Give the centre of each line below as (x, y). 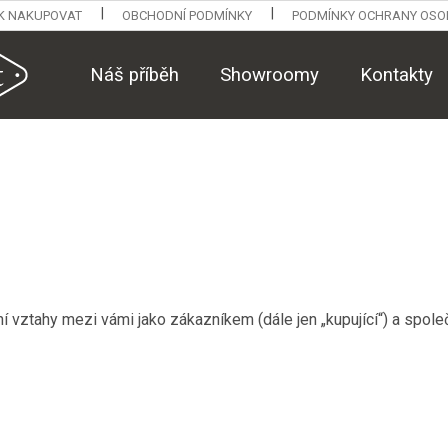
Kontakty (396, 74)
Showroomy (269, 74)
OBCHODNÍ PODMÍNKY (186, 15)
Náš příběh (134, 74)
